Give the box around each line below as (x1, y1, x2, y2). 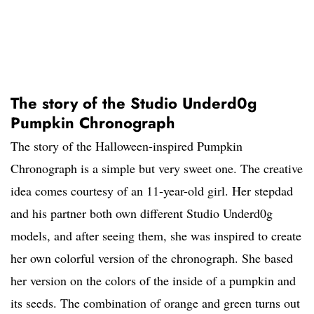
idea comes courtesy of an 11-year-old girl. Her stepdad (11, 182, 293, 200)
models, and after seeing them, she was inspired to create (11, 227, 301, 245)
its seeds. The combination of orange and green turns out (11, 294, 300, 312)
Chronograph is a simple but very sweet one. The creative (11, 160, 303, 177)
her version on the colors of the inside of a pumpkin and (11, 272, 296, 289)
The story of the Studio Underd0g (11, 92, 257, 115)
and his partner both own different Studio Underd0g (11, 205, 273, 222)
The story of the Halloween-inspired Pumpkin (11, 137, 243, 155)
